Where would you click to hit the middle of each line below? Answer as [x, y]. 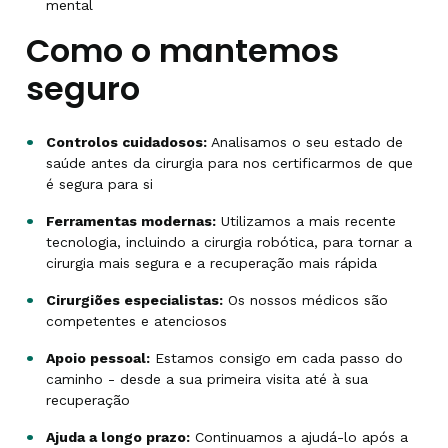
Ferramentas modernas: [131, 221]
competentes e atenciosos [136, 321]
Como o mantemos [182, 50]
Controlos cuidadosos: [126, 142]
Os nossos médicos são [305, 300]
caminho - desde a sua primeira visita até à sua [207, 379]
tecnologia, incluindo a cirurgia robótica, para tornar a [229, 242]
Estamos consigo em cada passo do [276, 358]
